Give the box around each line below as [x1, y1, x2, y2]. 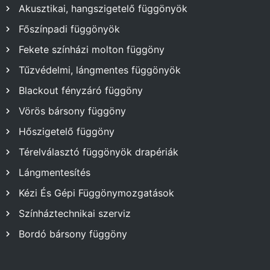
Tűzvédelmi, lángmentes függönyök [19, 63, 181, 76]
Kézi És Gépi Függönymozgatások [19, 186, 174, 199]
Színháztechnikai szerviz [19, 207, 131, 219]
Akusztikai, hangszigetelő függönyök [19, 2, 187, 14]
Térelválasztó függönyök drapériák [19, 145, 178, 158]
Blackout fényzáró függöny [19, 84, 143, 96]
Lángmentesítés [19, 166, 90, 178]
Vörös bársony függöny [19, 104, 126, 117]
